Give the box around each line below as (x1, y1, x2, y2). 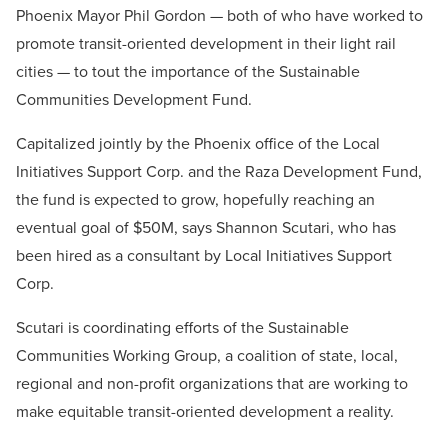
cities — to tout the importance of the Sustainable (16, 60, 360, 84)
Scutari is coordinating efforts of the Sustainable (16, 316, 349, 340)
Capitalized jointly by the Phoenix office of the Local (16, 132, 380, 156)
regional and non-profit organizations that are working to (16, 372, 408, 396)
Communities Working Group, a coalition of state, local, (16, 344, 398, 368)
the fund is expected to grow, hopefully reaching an (16, 188, 375, 212)
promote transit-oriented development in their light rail (16, 32, 396, 56)
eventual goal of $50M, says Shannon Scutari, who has (16, 216, 396, 240)
